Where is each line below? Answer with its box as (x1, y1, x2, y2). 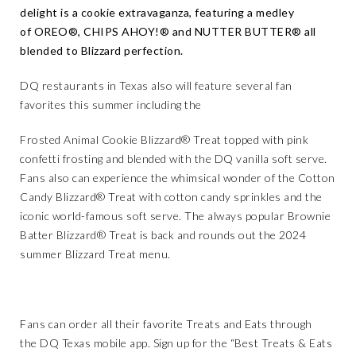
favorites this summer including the (20, 98, 202, 111)
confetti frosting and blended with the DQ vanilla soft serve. (20, 152, 327, 165)
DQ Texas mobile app (40, 336, 148, 350)
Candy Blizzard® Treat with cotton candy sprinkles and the (20, 190, 323, 203)
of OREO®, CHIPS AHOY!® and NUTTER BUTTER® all (20, 25, 316, 38)
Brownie (287, 209, 331, 222)
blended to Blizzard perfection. (20, 44, 184, 57)
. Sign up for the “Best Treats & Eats (147, 336, 332, 350)
